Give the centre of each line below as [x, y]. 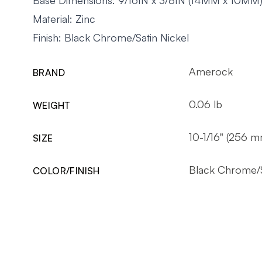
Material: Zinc [64, 18]
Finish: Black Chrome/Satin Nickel [111, 37]
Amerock [211, 71]
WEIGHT [51, 105]
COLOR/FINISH [66, 170]
